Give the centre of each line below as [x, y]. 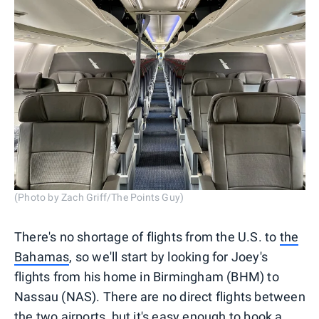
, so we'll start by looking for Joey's [169, 257]
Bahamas [42, 257]
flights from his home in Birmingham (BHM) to [147, 277]
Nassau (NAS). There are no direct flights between [160, 297]
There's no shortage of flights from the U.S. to [147, 237]
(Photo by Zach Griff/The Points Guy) [99, 198]
